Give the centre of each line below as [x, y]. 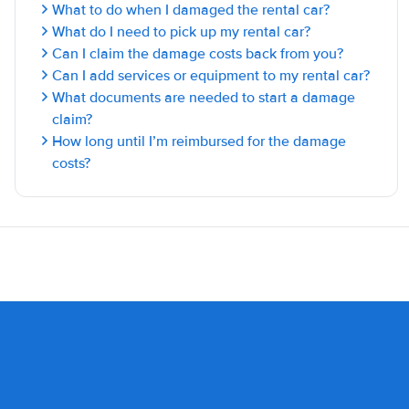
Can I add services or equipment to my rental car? [211, 76]
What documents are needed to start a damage [204, 98]
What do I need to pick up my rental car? [181, 32]
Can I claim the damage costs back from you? [198, 54]
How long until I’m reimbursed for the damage [199, 142]
